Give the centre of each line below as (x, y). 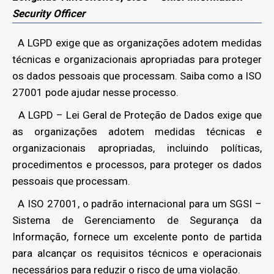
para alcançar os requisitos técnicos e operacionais (137, 253)
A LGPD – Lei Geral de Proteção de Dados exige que (137, 115)
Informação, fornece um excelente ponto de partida (137, 237)
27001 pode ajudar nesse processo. (95, 92)
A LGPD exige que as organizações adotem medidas (137, 43)
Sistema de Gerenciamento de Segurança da (137, 220)
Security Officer (49, 13)
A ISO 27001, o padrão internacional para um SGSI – (137, 204)
